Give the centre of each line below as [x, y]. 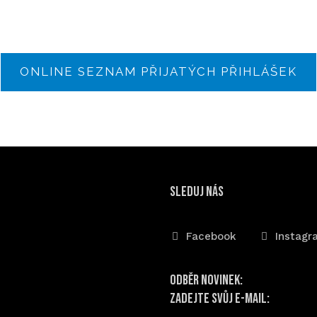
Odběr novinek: [206, 281]
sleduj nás [197, 191]
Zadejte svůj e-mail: [220, 299]
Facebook [211, 237]
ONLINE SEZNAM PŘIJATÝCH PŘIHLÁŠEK [158, 72]
